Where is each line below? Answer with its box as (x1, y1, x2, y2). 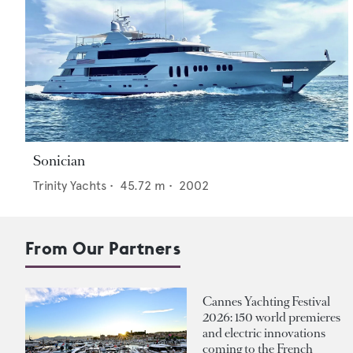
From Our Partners (25, 237, 181, 260)
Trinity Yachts (33, 178, 106, 194)
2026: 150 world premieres (203, 308, 340, 325)
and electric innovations (203, 324, 325, 341)
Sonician (33, 151, 85, 171)
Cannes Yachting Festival (203, 292, 330, 310)
